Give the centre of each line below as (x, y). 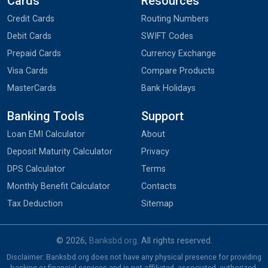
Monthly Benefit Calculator (59, 186)
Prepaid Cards (34, 53)
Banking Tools (46, 116)
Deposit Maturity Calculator (60, 151)
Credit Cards (31, 19)
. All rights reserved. (174, 240)
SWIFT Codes (167, 36)
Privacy (155, 151)
